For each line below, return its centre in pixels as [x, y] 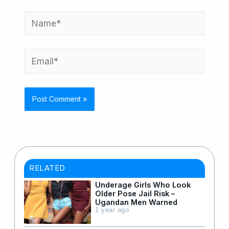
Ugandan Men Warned [136, 202]
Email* [38, 56]
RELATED [47, 168]
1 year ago [112, 210]
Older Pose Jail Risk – [135, 193]
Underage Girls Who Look [143, 185]
